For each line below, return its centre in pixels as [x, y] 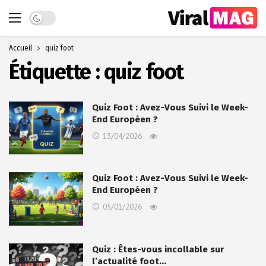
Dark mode [49, 16]
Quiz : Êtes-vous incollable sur [158, 249]
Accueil [20, 48]
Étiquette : [56, 72]
